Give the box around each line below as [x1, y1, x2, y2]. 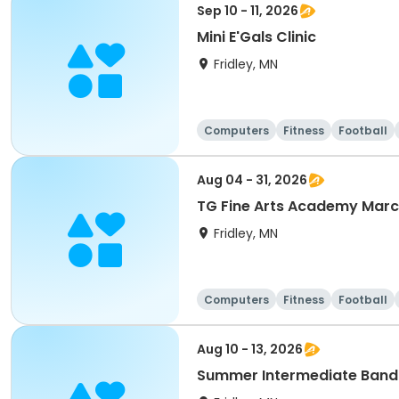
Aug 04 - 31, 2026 [197, 171, 307, 189]
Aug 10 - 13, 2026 [197, 340, 303, 358]
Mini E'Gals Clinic [197, 27, 316, 47]
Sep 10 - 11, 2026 [197, 2, 298, 20]
